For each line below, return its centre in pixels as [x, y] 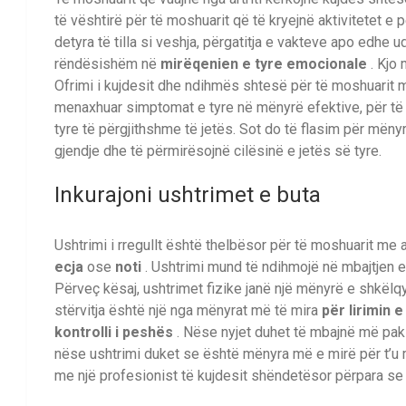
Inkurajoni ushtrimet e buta [188, 195]
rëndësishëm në [107, 64]
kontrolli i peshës [114, 332]
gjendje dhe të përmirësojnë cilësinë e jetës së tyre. [218, 151]
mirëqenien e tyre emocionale [264, 64]
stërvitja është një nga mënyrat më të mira [188, 310]
